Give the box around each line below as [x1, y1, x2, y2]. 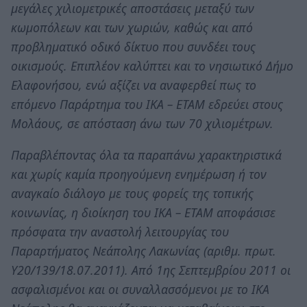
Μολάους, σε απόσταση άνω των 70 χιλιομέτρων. [11, 114, 273, 132]
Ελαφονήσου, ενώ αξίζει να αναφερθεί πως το [11, 76, 256, 93]
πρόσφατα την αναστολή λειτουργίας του [11, 223, 229, 240]
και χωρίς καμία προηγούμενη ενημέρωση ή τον [11, 165, 267, 182]
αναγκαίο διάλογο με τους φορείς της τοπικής [11, 184, 254, 201]
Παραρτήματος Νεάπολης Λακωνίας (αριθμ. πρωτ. [11, 242, 276, 259]
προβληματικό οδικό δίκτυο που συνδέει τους [11, 38, 256, 55]
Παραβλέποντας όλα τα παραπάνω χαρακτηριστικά [11, 146, 282, 163]
